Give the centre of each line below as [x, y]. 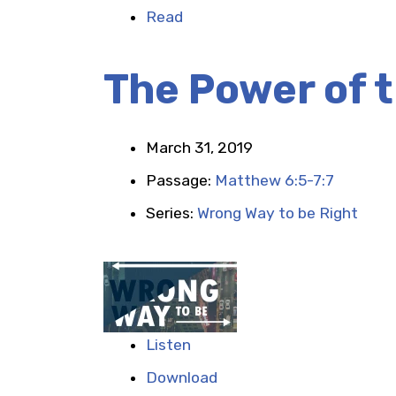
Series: [171, 213]
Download [182, 377]
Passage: [180, 180]
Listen [168, 345]
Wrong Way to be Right [278, 213]
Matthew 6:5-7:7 [274, 180]
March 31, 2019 [199, 148]
